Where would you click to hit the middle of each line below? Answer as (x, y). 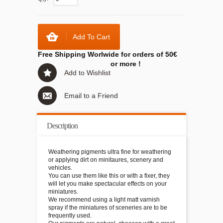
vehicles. (60, 168)
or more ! (126, 64)
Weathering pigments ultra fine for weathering (110, 152)
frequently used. (70, 216)
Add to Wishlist (87, 73)
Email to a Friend (91, 96)
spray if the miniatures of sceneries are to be (108, 208)
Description (62, 126)
